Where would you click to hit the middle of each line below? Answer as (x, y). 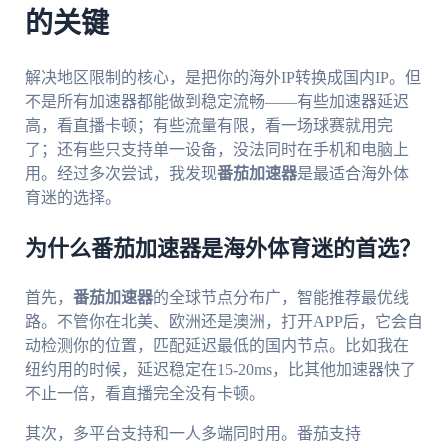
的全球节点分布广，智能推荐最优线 (280, 297)
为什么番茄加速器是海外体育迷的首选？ (222, 248)
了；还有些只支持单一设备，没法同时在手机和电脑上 (216, 149)
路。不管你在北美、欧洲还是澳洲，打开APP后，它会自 (223, 321)
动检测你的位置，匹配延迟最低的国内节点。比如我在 (216, 345)
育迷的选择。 (72, 197)
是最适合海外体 (352, 173)
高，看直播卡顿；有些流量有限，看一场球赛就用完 (208, 125)
